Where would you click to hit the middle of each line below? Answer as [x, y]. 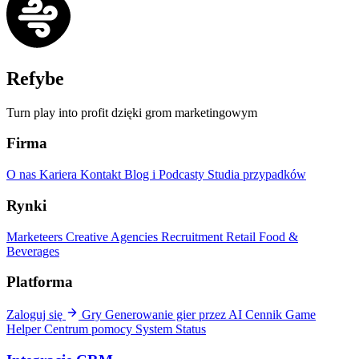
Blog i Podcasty [166, 175]
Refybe [35, 78]
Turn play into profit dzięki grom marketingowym [132, 112]
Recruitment [194, 236]
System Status [171, 329]
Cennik [265, 315]
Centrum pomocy [90, 329]
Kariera [60, 175]
